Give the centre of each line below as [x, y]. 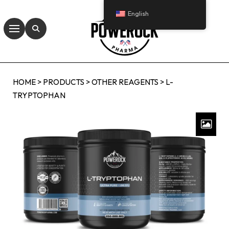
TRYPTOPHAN [39, 95]
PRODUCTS [64, 82]
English [139, 13]
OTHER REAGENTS [125, 82]
